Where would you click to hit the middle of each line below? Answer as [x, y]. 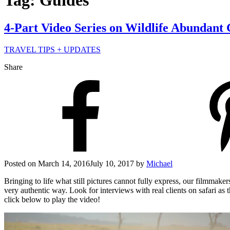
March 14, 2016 [64, 163]
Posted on [20, 163]
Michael [159, 163]
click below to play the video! [52, 199]
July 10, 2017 [112, 163]
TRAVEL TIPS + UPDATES [52, 49]
